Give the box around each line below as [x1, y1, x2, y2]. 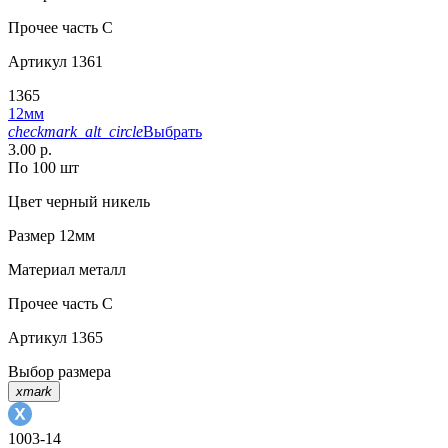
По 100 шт [8, 158, 79, 176]
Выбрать [143, 122, 202, 140]
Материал [8, 260, 75, 278]
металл [75, 260, 126, 278]
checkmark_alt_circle [8, 122, 143, 140]
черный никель [42, 192, 150, 210]
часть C [58, 294, 113, 312]
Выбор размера [8, 362, 111, 380]
